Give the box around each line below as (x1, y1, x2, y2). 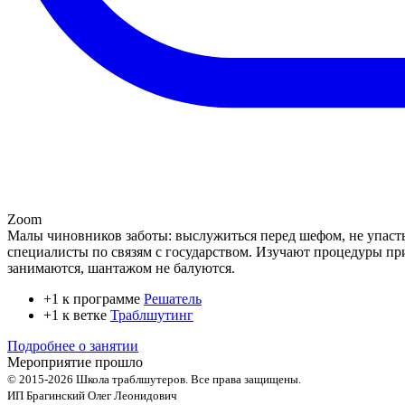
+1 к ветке (43, 306, 110, 323)
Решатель (144, 290, 202, 306)
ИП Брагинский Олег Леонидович (7, 388, 177, 402)
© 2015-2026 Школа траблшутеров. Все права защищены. (7, 372, 301, 386)
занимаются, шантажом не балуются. (7, 259, 235, 276)
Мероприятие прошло (7, 353, 143, 370)
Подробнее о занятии (7, 337, 138, 353)
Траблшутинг (110, 306, 193, 323)
